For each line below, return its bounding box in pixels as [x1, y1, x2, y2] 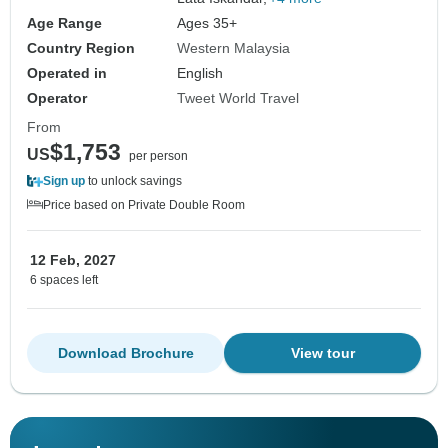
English [177, 65, 224, 82]
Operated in [27, 65, 107, 82]
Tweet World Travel [177, 90, 300, 107]
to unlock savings [85, 174, 182, 189]
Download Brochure [57, 345, 194, 362]
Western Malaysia [177, 40, 291, 57]
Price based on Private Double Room [43, 198, 245, 213]
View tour [290, 345, 355, 362]
